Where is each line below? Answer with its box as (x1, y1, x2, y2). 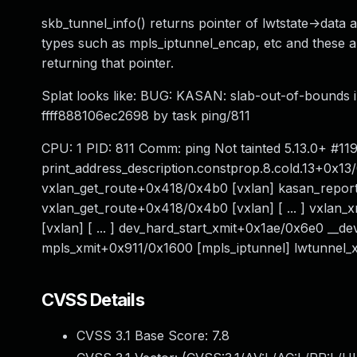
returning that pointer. (41, 55, 174, 71)
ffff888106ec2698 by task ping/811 (41, 108, 250, 124)
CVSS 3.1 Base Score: (76, 328, 212, 343)
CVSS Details (41, 289, 144, 310)
